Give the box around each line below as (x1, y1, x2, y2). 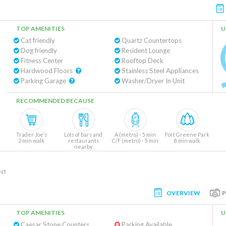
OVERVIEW (166, 189, 200, 197)
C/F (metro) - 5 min (112, 137, 158, 144)
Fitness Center (19, 56, 63, 65)
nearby (74, 143, 92, 150)
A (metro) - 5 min (115, 131, 156, 138)
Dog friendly (19, 46, 57, 54)
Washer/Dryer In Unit (120, 77, 185, 85)
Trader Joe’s (16, 131, 47, 138)
